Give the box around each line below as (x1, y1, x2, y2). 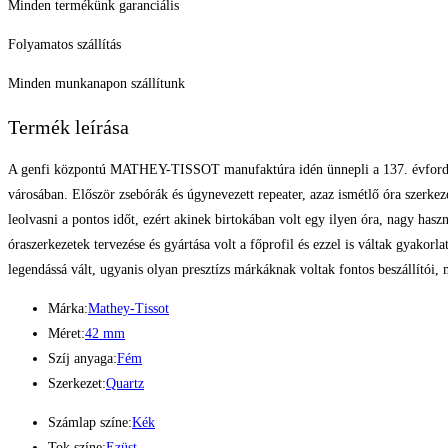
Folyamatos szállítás (8, 37, 121, 53)
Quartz (106, 376, 144, 392)
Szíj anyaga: (48, 351, 117, 367)
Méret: (48, 326, 85, 342)
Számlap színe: (48, 415, 132, 431)
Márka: (48, 301, 88, 317)
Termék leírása (8, 115, 129, 138)
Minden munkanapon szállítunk (8, 76, 185, 92)
